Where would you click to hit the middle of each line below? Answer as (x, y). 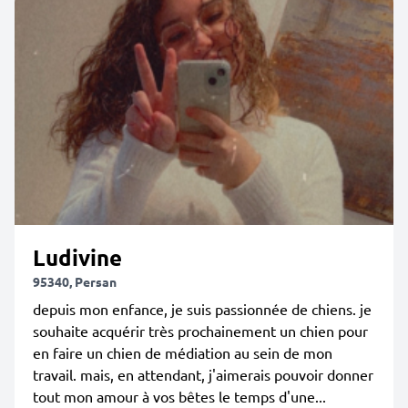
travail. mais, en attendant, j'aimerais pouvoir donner (203, 374)
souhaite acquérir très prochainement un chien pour (200, 331)
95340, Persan (75, 281)
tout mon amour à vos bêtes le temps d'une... (179, 396)
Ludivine (77, 257)
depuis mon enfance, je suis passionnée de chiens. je (202, 309)
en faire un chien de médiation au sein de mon (183, 352)
